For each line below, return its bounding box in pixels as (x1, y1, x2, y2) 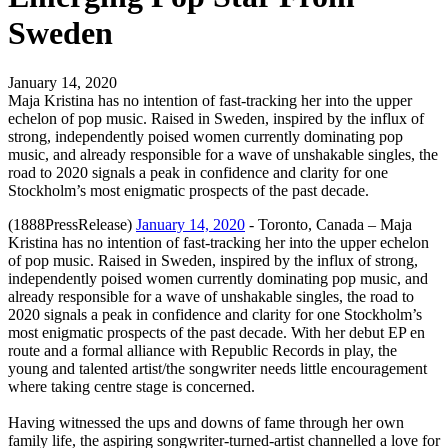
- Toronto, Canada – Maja (245, 215, 412, 233)
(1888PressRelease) (8, 215, 136, 233)
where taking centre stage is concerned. (8, 377, 255, 395)
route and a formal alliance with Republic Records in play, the (8, 341, 397, 359)
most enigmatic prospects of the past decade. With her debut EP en (8, 323, 425, 341)
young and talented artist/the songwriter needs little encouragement (8, 359, 427, 377)
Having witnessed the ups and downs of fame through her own (8, 413, 404, 431)
